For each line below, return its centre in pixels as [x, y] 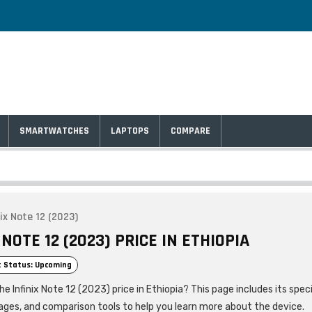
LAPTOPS [130, 131]
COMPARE [190, 131]
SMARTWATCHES [54, 131]
